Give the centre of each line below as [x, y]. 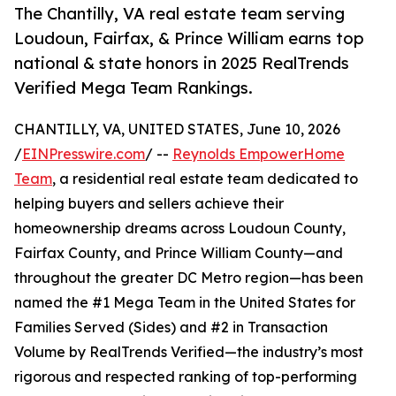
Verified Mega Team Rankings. [133, 88]
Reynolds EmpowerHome [259, 154]
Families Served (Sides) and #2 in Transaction [171, 327]
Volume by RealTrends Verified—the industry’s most [189, 352]
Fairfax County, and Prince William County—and [179, 253]
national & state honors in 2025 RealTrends [182, 63]
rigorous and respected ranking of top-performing [186, 377]
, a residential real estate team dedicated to [205, 179]
